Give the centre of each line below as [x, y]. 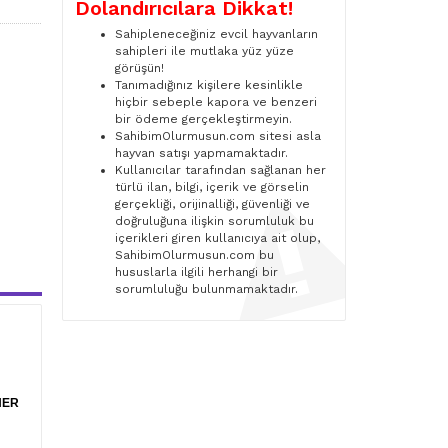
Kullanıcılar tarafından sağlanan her [221, 169]
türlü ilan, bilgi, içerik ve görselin [212, 186]
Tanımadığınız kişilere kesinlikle [209, 84]
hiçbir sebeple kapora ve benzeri [216, 101]
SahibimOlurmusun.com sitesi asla [218, 135]
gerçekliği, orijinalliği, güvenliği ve [213, 203]
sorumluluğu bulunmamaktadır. [209, 288]
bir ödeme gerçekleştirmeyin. [204, 118]
